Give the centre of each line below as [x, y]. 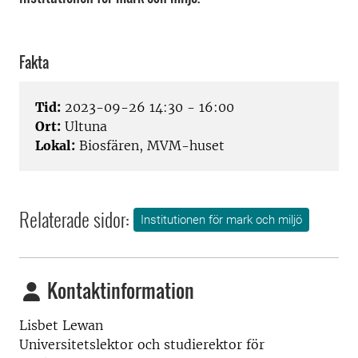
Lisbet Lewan [61, 326]
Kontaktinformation [119, 290]
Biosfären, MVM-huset [150, 146]
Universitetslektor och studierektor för [142, 345]
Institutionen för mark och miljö [221, 220]
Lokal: [55, 146]
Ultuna [84, 127]
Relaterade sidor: [74, 219]
